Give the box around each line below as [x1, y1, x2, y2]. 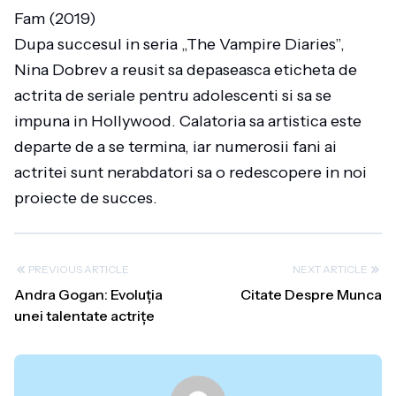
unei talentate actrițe [14, 307, 155, 324]
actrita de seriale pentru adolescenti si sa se [14, 86, 331, 105]
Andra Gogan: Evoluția [14, 286, 163, 303]
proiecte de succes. [14, 188, 157, 208]
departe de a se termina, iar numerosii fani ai [14, 137, 337, 156]
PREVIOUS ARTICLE [28, 263, 129, 276]
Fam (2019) [14, 9, 96, 28]
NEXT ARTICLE [293, 263, 368, 276]
